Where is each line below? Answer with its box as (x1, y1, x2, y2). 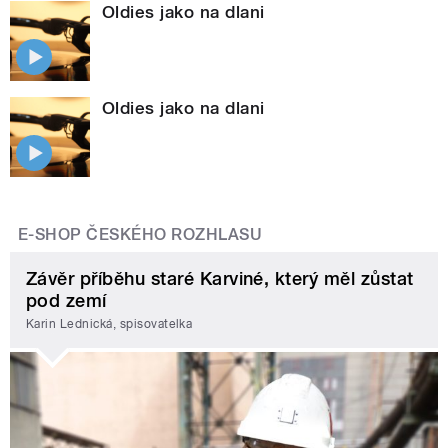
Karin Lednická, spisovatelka (26, 317, 193, 332)
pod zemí (26, 289, 107, 311)
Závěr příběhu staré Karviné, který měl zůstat (26, 267, 414, 289)
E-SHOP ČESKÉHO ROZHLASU (18, 224, 263, 244)
